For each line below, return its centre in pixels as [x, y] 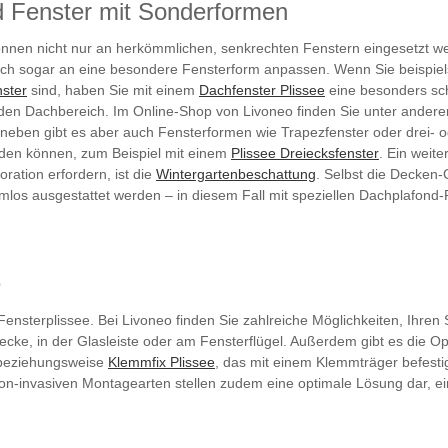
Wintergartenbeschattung [236, 173]
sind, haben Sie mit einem [113, 89]
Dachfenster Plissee [262, 89]
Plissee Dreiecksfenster [305, 152]
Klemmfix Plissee [161, 361]
